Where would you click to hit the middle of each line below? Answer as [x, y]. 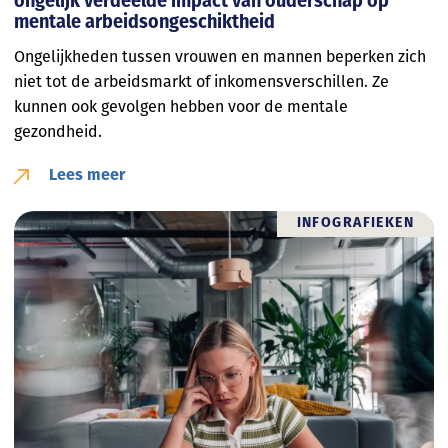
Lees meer [87, 176]
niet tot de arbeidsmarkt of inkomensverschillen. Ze [201, 82]
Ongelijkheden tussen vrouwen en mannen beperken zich [220, 57]
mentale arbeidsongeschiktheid [144, 23]
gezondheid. [58, 132]
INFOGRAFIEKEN [355, 224]
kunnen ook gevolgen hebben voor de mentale [181, 107]
